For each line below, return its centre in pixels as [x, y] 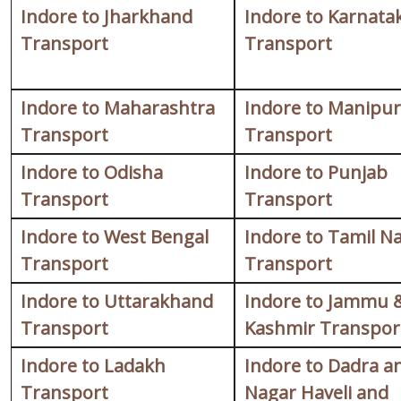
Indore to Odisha [92, 173]
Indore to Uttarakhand [117, 302]
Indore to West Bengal [115, 237]
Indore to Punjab [316, 173]
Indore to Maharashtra [118, 108]
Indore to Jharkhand [107, 17]
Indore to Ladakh [93, 366]
